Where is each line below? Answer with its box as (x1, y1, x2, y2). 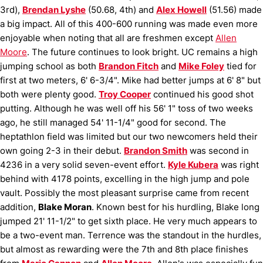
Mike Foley (178, 60, 224, 72)
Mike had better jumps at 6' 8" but (122, 75, 261, 86)
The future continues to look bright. (32, 46, 179, 58)
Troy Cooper (99, 89, 151, 100)
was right (218, 159, 259, 170)
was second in (187, 145, 249, 156)
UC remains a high (181, 46, 258, 58)
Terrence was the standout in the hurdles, (87, 230, 261, 241)
